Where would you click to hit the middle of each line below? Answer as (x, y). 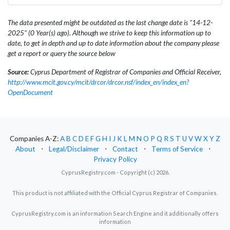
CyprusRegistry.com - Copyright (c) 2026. (115, 172)
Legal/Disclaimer (74, 149)
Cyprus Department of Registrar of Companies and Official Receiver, (125, 72)
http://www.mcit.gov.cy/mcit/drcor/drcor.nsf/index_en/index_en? (98, 82)
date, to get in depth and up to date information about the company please (113, 43)
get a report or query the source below (62, 53)
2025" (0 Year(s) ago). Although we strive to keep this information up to (109, 33)
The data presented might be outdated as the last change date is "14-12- (110, 22)
